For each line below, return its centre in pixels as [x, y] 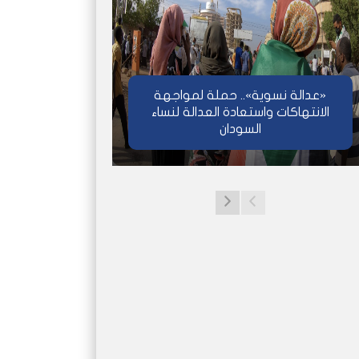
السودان [240, 129]
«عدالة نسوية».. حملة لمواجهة [240, 95]
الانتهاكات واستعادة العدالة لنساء [240, 112]
